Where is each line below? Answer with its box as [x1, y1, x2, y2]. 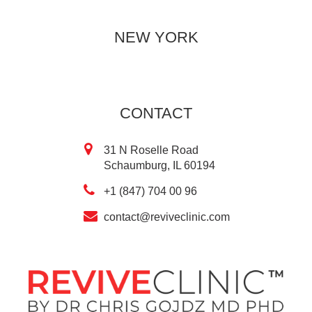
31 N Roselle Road [103, 143, 198, 156]
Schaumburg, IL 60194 [103, 159, 215, 171]
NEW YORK [114, 28, 198, 46]
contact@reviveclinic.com [103, 210, 230, 223]
